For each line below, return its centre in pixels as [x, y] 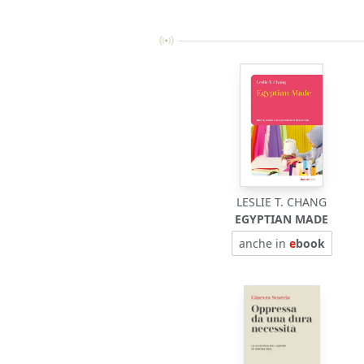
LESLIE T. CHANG [282, 201]
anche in [264, 243]
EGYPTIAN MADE [282, 219]
